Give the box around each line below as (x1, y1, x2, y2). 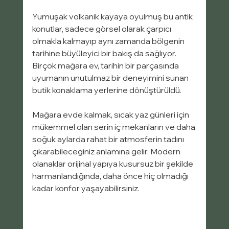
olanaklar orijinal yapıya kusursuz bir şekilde (32, 158, 195, 169)
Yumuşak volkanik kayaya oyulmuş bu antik (32, 11, 194, 21)
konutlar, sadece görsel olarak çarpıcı (32, 23, 173, 34)
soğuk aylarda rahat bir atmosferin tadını (32, 133, 186, 144)
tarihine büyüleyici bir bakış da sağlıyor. (32, 48, 178, 58)
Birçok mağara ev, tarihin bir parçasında (32, 60, 180, 71)
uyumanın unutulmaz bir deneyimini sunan (32, 72, 190, 83)
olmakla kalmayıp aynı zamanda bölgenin (32, 35, 186, 46)
